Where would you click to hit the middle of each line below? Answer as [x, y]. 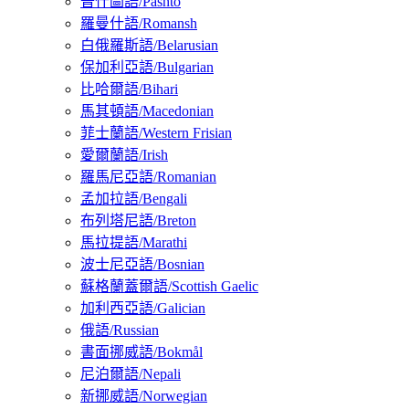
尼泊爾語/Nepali [131, 374]
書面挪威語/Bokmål [142, 352]
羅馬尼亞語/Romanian [148, 177]
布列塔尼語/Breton [138, 221]
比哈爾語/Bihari [129, 89]
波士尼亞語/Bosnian [142, 265]
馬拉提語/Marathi [134, 243]
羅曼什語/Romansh [139, 24]
